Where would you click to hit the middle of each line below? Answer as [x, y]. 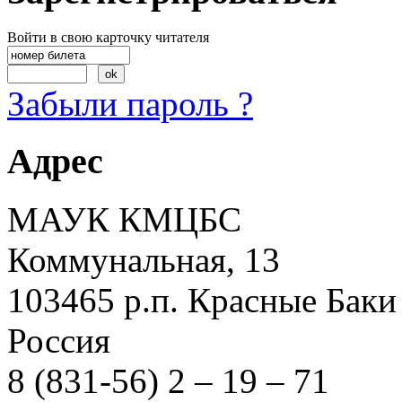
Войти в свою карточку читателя [108, 37]
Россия [63, 340]
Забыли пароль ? [130, 103]
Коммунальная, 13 [144, 259]
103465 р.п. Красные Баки [202, 300]
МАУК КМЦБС [124, 219]
